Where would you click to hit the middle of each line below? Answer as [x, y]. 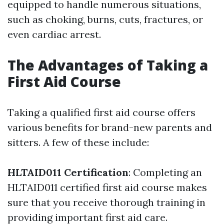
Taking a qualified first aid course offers [101, 112]
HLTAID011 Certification [68, 172]
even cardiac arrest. [54, 34]
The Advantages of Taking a [108, 65]
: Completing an [165, 172]
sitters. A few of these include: [78, 142]
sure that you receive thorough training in [106, 202]
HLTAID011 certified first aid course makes [107, 187]
